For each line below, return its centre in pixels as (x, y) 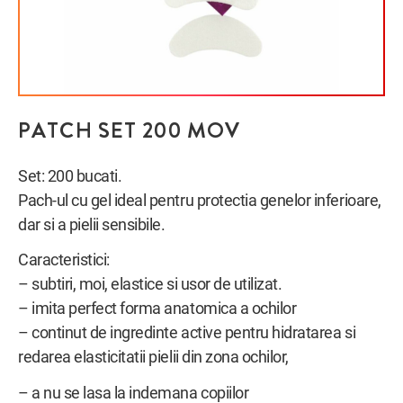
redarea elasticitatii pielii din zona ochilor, (153, 358)
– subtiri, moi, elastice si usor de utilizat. (150, 285)
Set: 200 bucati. (70, 176)
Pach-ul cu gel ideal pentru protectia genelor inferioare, (200, 200)
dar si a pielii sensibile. (92, 224)
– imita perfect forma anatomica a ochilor (157, 309)
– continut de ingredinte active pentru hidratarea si (187, 333)
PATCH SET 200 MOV (130, 131)
